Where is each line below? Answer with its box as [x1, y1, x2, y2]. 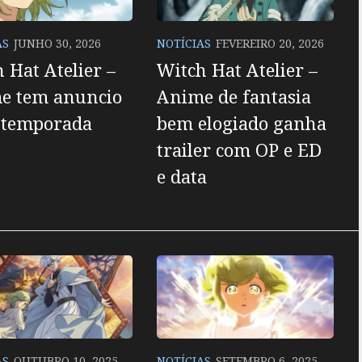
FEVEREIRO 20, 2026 [215, 35, 324, 51]
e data [156, 163, 207, 188]
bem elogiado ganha [156, 110, 326, 135]
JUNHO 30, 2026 [13, 35, 101, 51]
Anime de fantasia [156, 83, 311, 108]
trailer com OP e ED [156, 137, 322, 162]
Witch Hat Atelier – [156, 57, 318, 82]
